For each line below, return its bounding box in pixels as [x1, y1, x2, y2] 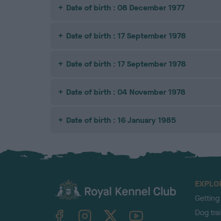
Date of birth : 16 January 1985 [66, 115, 176, 126]
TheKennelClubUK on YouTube [143, 199, 150, 218]
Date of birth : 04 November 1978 [66, 87, 185, 98]
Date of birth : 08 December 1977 [66, 2, 184, 13]
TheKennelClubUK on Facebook [66, 199, 73, 218]
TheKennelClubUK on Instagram [91, 199, 103, 218]
